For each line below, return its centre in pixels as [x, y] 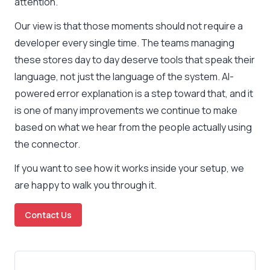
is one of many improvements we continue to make [126, 110]
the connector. [47, 144]
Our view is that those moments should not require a [129, 26]
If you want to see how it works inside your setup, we [129, 168]
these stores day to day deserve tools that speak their [135, 60]
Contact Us [48, 215]
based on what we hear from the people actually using [133, 127]
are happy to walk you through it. [86, 185]
